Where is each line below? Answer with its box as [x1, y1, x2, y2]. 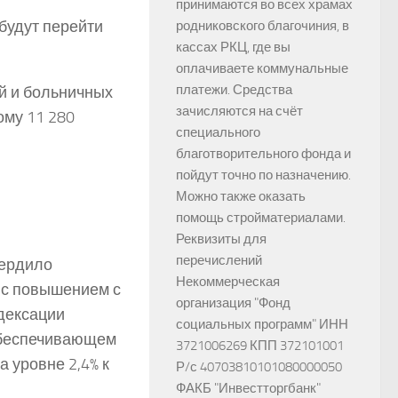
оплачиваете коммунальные [176, 60, 348, 76]
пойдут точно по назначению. [176, 167, 351, 183]
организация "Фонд [176, 295, 291, 311]
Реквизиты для [176, 231, 267, 247]
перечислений [176, 252, 262, 268]
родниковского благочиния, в [176, 18, 349, 34]
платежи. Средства [176, 82, 292, 98]
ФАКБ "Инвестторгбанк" [176, 380, 321, 396]
